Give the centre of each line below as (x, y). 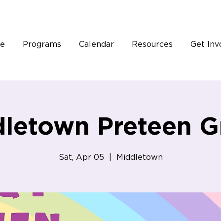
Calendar (96, 44)
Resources (152, 44)
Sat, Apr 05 (81, 157)
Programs (42, 44)
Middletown (139, 157)
